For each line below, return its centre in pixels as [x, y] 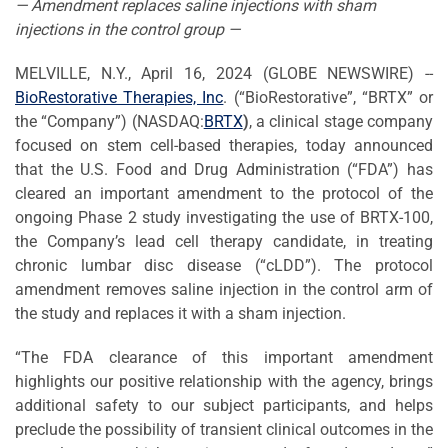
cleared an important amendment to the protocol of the [224, 193]
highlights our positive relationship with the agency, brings [224, 381]
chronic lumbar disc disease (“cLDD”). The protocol [224, 265]
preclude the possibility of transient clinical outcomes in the [224, 429]
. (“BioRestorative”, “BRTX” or [328, 97]
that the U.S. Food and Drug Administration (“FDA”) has [224, 169]
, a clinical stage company [341, 121]
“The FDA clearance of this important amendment [224, 357]
